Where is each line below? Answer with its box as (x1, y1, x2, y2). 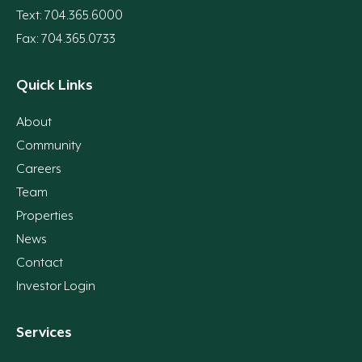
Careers (16, 162, 61, 177)
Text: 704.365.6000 (16, 8, 123, 23)
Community (16, 138, 82, 154)
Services (16, 324, 72, 341)
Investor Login (16, 279, 95, 294)
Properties (16, 208, 74, 224)
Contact (16, 255, 63, 271)
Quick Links (16, 77, 93, 94)
